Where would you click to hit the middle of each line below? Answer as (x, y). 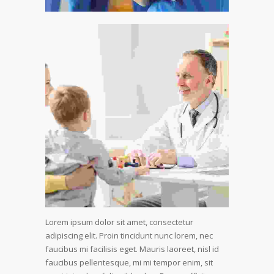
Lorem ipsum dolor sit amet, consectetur (119, 222)
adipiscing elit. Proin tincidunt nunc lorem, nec (129, 235)
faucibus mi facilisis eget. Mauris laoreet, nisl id (132, 249)
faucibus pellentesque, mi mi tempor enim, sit (129, 262)
